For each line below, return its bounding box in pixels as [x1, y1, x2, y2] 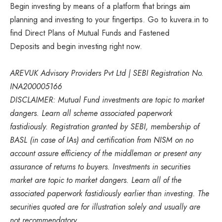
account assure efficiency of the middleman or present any [10, 147, 201, 159]
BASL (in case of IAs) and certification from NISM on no [10, 134, 193, 146]
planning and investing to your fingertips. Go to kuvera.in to [10, 13, 209, 25]
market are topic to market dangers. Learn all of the [10, 174, 181, 186]
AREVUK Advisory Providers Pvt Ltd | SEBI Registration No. [10, 67, 204, 79]
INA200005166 [10, 80, 62, 92]
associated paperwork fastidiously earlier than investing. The [10, 187, 209, 199]
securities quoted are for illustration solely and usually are [10, 201, 200, 213]
